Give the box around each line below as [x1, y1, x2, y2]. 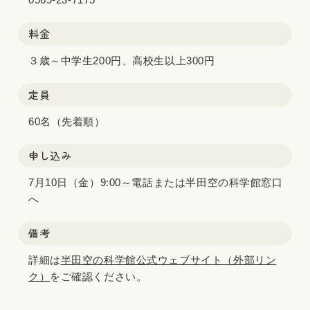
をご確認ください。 [50, 271, 147, 282]
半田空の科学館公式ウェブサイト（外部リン [60, 254, 277, 266]
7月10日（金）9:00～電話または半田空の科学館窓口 [28, 176, 283, 188]
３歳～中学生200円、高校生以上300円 [28, 55, 215, 66]
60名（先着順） [28, 116, 105, 127]
